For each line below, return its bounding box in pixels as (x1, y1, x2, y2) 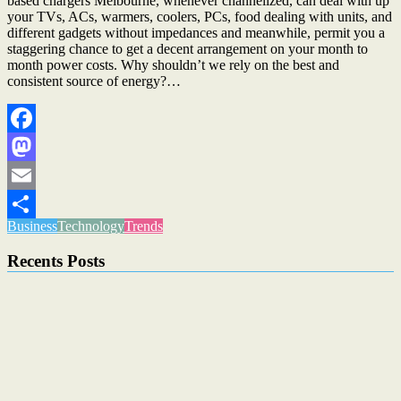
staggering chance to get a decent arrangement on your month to (7, 40, 368, 56)
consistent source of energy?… (7, 73, 181, 89)
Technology (57, 218, 124, 234)
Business (7, 218, 57, 234)
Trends (124, 218, 163, 234)
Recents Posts (7, 251, 105, 270)
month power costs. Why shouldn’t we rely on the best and (7, 56, 339, 73)
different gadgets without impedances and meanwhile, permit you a (7, 24, 385, 40)
